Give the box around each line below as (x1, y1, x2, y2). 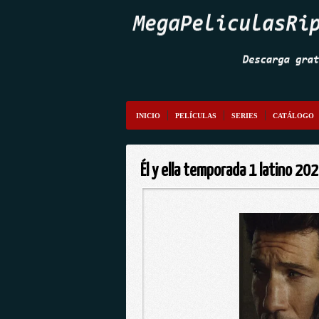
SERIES (231, 112, 258, 120)
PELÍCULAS (175, 112, 216, 120)
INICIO (136, 112, 160, 120)
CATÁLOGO (273, 112, 314, 120)
